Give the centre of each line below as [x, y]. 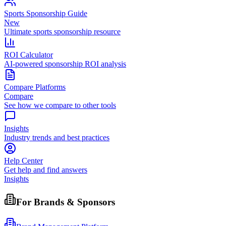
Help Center [23, 161]
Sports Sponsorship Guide [46, 14]
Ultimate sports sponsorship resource [62, 32]
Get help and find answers [46, 170]
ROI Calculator [29, 55]
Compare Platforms [35, 87]
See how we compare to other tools [60, 105]
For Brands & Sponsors [66, 202]
